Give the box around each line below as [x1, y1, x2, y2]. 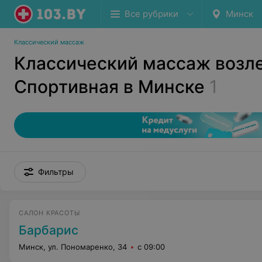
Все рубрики [125, 8, 178, 19]
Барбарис [19, 223, 78, 237]
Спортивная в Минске [14, 76, 205, 97]
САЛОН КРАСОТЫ [19, 209, 80, 217]
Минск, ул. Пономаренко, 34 [19, 242, 127, 251]
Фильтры [38, 167, 74, 177]
